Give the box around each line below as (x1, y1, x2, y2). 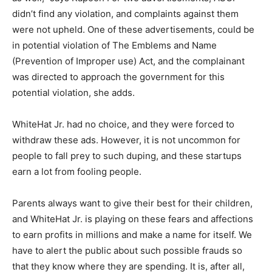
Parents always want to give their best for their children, (12, 197, 253, 209)
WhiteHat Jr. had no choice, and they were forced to (12, 118, 234, 130)
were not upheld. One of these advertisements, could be (12, 23, 254, 35)
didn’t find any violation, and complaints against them (12, 7, 239, 19)
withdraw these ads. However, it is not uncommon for (12, 134, 240, 146)
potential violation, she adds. (12, 86, 135, 98)
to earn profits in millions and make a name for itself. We (12, 228, 252, 240)
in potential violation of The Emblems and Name (12, 39, 217, 51)
